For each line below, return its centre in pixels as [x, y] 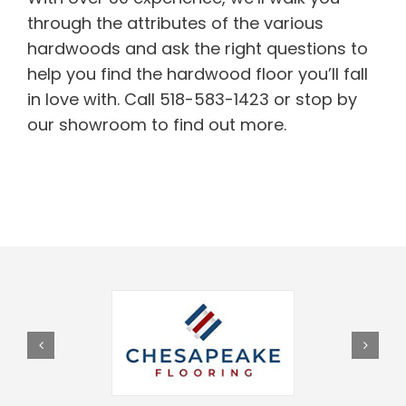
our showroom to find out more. [157, 124]
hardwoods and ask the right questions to [198, 48]
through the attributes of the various [175, 23]
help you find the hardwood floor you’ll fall [198, 73]
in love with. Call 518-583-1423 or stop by [192, 99]
